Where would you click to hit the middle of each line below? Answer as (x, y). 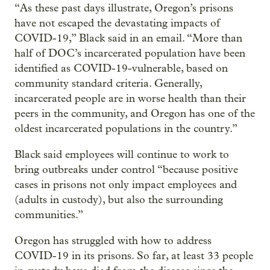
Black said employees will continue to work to (122, 154)
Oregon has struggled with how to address (113, 240)
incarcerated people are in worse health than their (130, 98)
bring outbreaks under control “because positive (126, 169)
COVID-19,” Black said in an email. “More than (128, 38)
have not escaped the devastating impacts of (117, 23)
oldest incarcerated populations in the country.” (126, 128)
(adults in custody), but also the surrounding (119, 199)
